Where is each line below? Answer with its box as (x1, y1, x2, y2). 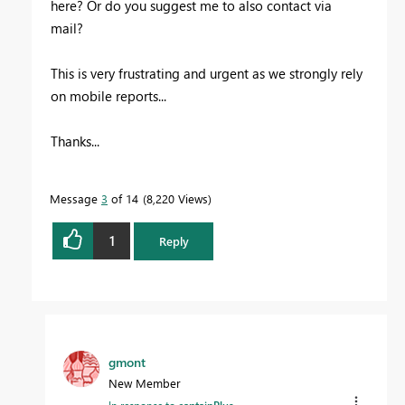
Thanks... (51, 131, 99, 150)
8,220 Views (146, 190, 208, 206)
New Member (108, 374, 181, 391)
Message (50, 190, 101, 206)
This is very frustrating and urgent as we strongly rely (51, 63, 363, 82)
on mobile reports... (51, 86, 166, 105)
